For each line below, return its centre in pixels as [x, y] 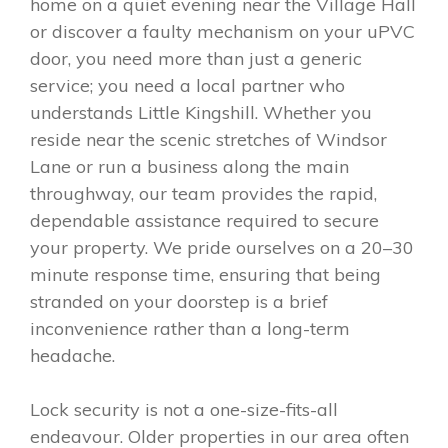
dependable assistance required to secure [204, 220]
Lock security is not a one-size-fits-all [184, 409]
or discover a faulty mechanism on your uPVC [222, 31]
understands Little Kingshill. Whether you [201, 112]
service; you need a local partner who [187, 85]
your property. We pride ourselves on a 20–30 [222, 247]
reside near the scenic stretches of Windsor [208, 139]
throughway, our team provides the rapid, [203, 193]
